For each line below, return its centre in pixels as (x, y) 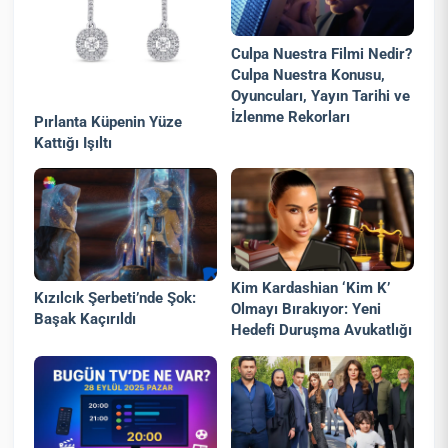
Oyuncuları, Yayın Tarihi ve (321, 95)
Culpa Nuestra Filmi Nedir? (322, 53)
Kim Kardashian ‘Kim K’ (311, 288)
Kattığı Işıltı (73, 142)
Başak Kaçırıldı (85, 319)
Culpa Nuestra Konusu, (308, 74)
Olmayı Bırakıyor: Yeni (306, 309)
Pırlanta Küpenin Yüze (108, 121)
